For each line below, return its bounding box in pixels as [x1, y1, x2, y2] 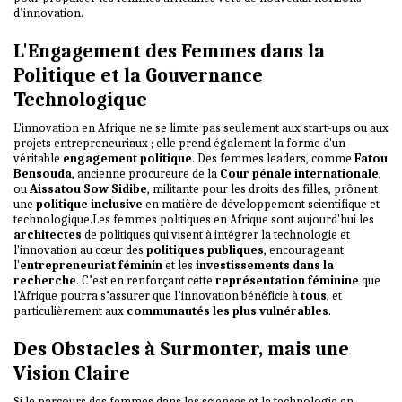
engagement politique [63, 150, 192, 166]
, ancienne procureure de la [72, 165, 220, 181]
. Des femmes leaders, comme [192, 150, 354, 166]
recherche [13, 272, 76, 288]
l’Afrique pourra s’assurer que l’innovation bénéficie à [13, 287, 301, 303]
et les [162, 257, 196, 273]
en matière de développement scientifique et [143, 196, 380, 212]
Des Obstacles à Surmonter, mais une [13, 336, 349, 360]
